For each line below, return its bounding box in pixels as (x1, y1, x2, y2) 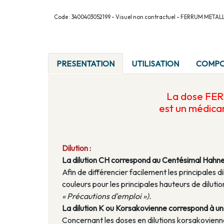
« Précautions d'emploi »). (62, 191, 151, 201)
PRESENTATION (56, 58, 114, 69)
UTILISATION (131, 58, 179, 69)
